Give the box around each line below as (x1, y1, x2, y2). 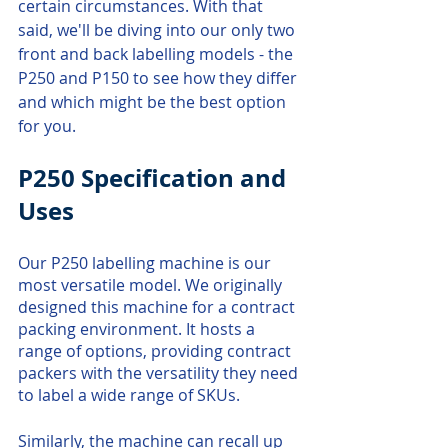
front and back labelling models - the (18, 43, 297, 65)
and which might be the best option (18, 91, 290, 113)
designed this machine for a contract (18, 296, 299, 318)
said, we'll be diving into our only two (18, 19, 299, 41)
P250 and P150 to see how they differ (18, 67, 301, 89)
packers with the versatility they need (18, 362, 302, 384)
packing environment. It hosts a (18, 318, 259, 340)
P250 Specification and (18, 161, 292, 195)
